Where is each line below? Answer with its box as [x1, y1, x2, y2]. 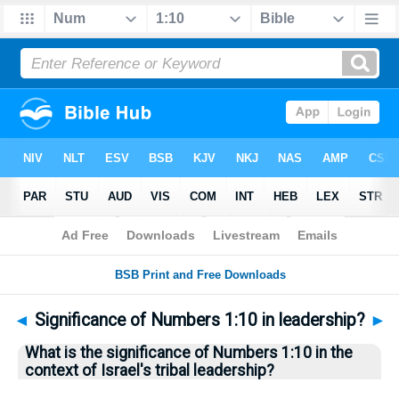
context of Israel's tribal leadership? [25, 362, 274, 379]
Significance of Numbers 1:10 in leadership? [29, 310, 370, 330]
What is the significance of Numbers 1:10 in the [25, 344, 353, 362]
